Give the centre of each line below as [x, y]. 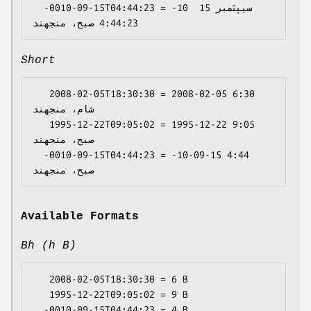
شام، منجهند [63, 109]
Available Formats [80, 217]
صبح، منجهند [63, 140]
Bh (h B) [49, 246]
